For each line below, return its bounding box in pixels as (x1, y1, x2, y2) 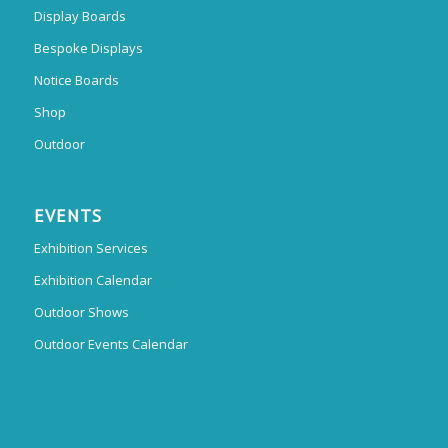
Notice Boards (33, 70, 119, 89)
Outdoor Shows (33, 302, 129, 321)
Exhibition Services (33, 238, 148, 257)
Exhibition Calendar (33, 270, 152, 289)
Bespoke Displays (33, 38, 143, 57)
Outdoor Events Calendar (33, 334, 188, 353)
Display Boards (33, 6, 126, 25)
